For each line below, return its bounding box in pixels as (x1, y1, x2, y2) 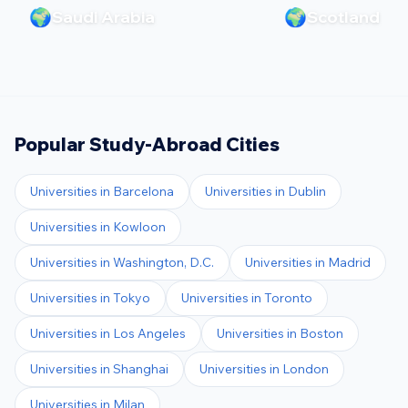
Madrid (328, 253, 371, 270)
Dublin (288, 182, 326, 199)
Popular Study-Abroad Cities (15, 132, 280, 156)
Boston (300, 324, 343, 342)
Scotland (307, 5, 380, 27)
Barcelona (113, 182, 174, 199)
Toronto (264, 289, 312, 306)
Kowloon (113, 218, 166, 235)
